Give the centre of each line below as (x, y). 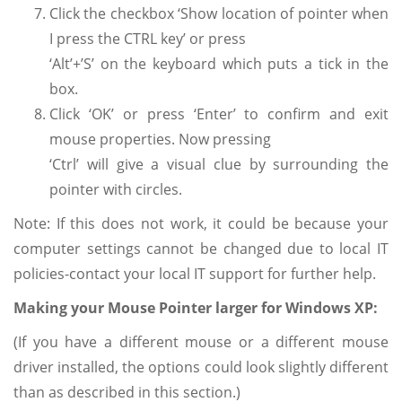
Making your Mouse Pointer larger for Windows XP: (196, 307)
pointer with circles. (116, 189)
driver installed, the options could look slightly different (201, 367)
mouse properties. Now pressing (160, 139)
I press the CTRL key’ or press (148, 38)
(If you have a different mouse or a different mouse (201, 341)
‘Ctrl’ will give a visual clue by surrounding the (219, 164)
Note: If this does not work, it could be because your (201, 223)
